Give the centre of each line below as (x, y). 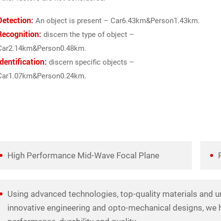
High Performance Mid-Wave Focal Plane (83, 156)
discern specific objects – (90, 62)
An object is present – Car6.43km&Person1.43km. (116, 20)
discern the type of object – (88, 34)
